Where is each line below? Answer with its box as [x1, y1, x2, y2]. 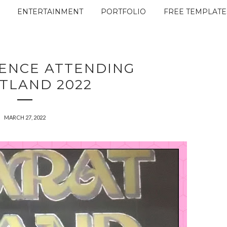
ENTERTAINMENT [17, 7, 83, 16]
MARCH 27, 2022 [4, 114, 46, 121]
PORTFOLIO [101, 7, 146, 16]
